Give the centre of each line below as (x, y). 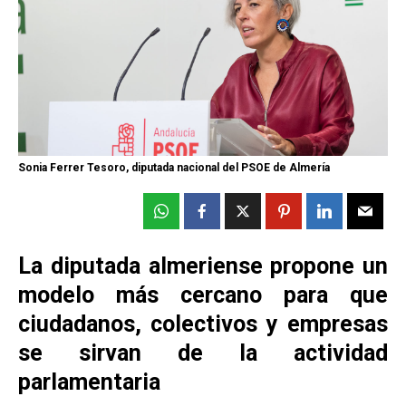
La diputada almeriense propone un (203, 266)
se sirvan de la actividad (203, 353)
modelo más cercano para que (203, 295)
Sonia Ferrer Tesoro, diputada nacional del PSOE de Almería (174, 167)
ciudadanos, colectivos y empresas (203, 324)
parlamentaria (89, 382)
